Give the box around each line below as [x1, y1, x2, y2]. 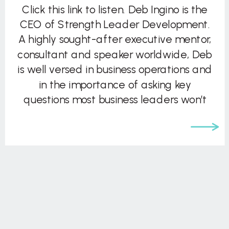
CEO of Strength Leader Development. [19, 17, 210, 31]
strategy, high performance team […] [26, 138, 203, 151]
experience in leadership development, [19, 123, 210, 136]
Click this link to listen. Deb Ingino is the [22, 3, 208, 16]
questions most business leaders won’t [23, 93, 207, 106]
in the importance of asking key [38, 78, 191, 91]
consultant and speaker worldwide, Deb [17, 48, 213, 61]
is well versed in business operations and [17, 63, 213, 76]
